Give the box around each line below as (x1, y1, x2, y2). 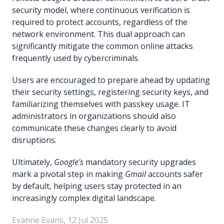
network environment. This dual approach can (12, 28, 185, 39)
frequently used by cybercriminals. (12, 52, 139, 63)
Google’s (54, 156, 83, 167)
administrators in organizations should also (12, 110, 176, 121)
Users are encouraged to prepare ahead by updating (12, 74, 210, 85)
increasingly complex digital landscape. (12, 192, 156, 203)
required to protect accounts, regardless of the (12, 16, 187, 27)
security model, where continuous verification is (12, 4, 190, 15)
